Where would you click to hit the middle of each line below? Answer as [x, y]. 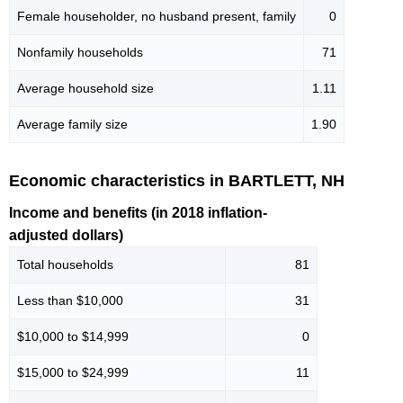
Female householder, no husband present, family [157, 16]
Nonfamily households [80, 52]
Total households [65, 264]
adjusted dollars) [66, 235]
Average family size [72, 124]
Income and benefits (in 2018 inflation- [138, 212]
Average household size [85, 88]
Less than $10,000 [70, 300]
